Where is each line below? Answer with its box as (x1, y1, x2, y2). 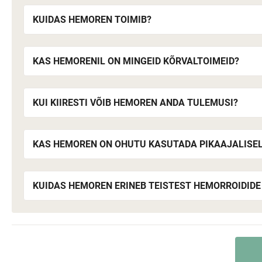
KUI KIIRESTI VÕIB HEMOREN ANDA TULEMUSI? (33, 97, 238, 108)
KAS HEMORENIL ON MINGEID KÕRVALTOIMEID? (33, 56, 239, 67)
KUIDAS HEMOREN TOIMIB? (33, 14, 151, 25)
